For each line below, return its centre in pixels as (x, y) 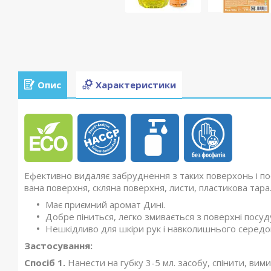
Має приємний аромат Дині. (105, 205)
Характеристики (136, 84)
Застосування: (58, 246)
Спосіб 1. (46, 263)
